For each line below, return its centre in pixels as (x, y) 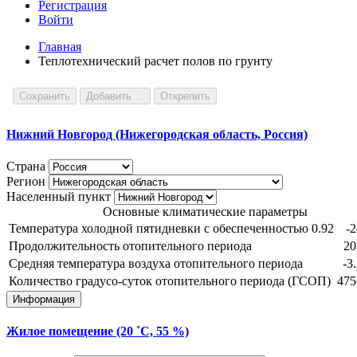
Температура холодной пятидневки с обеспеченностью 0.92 (171, 228)
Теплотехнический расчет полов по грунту (155, 61)
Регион (26, 181)
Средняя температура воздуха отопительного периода (156, 263)
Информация (44, 299)
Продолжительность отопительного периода (130, 245)
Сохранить (45, 96)
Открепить (185, 96)
